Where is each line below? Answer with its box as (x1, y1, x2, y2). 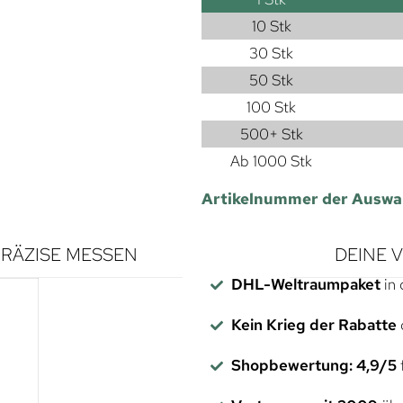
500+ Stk (239, 123, 303, 144)
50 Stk (249, 69, 293, 90)
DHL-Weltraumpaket (230, 273, 381, 294)
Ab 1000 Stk (230, 150, 312, 171)
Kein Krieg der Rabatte (230, 314, 397, 335)
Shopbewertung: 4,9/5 (230, 354, 397, 375)
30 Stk (249, 42, 293, 63)
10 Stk (251, 15, 291, 36)
